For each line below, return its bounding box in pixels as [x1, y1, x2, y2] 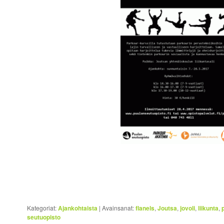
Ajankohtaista [58, 203, 98, 212]
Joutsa [157, 203, 177, 212]
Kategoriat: [27, 203, 57, 212]
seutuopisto [27, 212, 61, 221]
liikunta [198, 203, 219, 212]
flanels [135, 203, 155, 212]
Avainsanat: [102, 203, 134, 212]
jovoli [180, 203, 195, 212]
